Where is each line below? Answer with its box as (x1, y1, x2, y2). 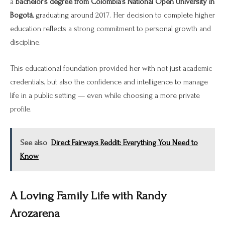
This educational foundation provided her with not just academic (10, 63, 212, 73)
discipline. (10, 37, 41, 47)
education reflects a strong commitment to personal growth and (10, 24, 211, 33)
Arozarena (10, 207, 60, 220)
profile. (10, 104, 32, 114)
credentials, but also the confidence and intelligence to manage (10, 77, 208, 86)
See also (20, 138, 47, 147)
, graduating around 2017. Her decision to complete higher (33, 10, 215, 20)
